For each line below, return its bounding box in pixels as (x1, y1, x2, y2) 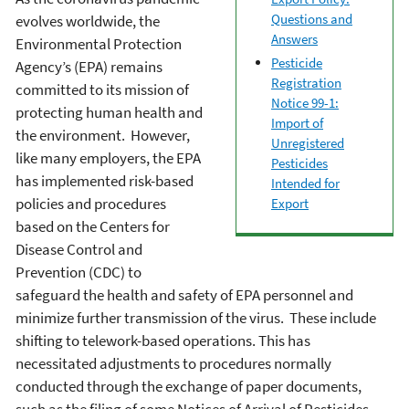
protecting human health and (16, 102, 203, 123)
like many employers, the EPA (16, 148, 201, 169)
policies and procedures (16, 194, 166, 215)
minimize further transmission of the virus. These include (16, 308, 376, 329)
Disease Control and (16, 239, 142, 260)
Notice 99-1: (271, 93, 339, 111)
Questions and (271, 10, 352, 27)
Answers (271, 30, 318, 47)
